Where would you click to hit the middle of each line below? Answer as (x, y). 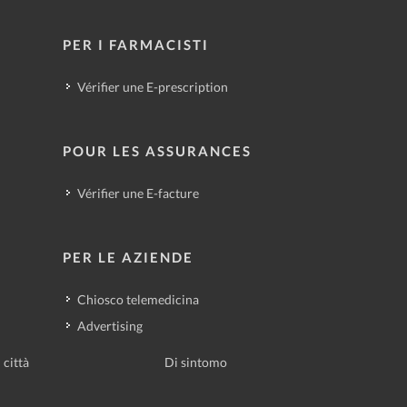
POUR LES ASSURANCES (157, 151)
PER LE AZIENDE (128, 257)
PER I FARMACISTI (135, 45)
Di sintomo (196, 362)
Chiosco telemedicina (138, 299)
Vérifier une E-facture (138, 193)
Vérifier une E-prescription (152, 87)
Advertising (109, 326)
